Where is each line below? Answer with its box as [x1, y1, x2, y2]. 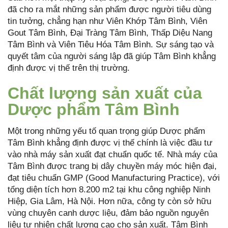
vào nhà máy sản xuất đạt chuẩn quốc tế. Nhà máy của [8, 150, 217, 160]
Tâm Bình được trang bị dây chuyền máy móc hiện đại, [8, 161, 217, 172]
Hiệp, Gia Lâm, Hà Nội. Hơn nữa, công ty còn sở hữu [8, 196, 211, 207]
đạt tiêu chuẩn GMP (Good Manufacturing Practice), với [8, 173, 220, 183]
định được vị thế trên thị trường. [8, 63, 130, 73]
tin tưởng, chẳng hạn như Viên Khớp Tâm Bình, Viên [8, 16, 207, 26]
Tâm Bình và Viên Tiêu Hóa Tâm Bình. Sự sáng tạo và [8, 40, 214, 50]
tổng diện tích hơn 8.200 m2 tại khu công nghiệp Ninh [8, 185, 210, 195]
